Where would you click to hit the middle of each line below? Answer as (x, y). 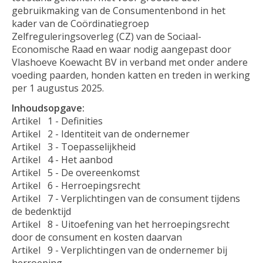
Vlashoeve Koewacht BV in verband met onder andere (130, 62)
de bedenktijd (41, 211)
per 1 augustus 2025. (58, 88)
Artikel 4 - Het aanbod (62, 159)
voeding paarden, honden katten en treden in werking (131, 75)
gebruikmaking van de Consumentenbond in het (119, 10)
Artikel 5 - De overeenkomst (76, 172)
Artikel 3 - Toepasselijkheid (74, 146)
